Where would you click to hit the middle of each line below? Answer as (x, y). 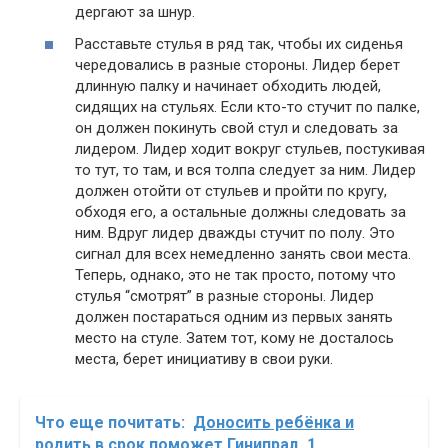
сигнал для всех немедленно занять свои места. (243, 253)
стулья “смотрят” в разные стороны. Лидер (224, 295)
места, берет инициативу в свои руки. (204, 358)
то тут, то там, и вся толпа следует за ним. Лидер (245, 169)
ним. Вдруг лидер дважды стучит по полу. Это (235, 232)
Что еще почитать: (110, 422)
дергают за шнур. (135, 12)
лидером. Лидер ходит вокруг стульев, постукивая (250, 148)
